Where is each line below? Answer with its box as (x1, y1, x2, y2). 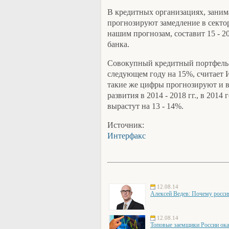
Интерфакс (107, 131, 146, 141)
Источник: (107, 120, 144, 130)
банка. (107, 39, 129, 49)
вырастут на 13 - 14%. (107, 101, 184, 111)
